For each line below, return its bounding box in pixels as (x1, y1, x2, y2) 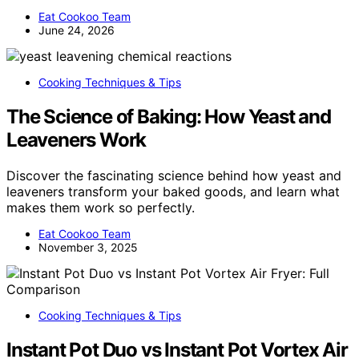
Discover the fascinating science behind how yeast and (6, 167, 341, 184)
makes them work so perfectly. (6, 199, 195, 216)
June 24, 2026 (38, 23, 115, 38)
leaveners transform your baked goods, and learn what (6, 183, 340, 200)
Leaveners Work (6, 127, 147, 151)
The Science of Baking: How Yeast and (6, 104, 331, 128)
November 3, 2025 (38, 240, 138, 254)
